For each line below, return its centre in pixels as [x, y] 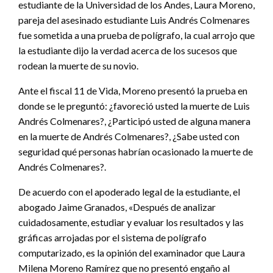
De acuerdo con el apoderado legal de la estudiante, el [129, 191]
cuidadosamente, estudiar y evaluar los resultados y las [131, 222]
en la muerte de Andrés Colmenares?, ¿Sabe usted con [129, 136]
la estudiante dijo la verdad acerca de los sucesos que [128, 50]
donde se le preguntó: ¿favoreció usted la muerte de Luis [134, 105]
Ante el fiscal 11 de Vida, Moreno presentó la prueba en [133, 90]
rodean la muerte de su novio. [78, 65]
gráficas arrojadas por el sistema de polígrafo [112, 237]
